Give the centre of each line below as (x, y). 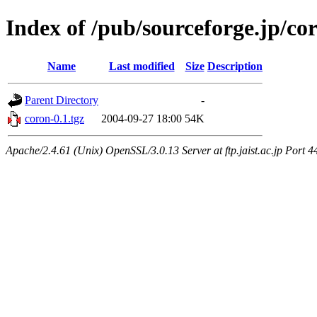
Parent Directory (62, 100)
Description (235, 66)
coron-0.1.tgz (54, 118)
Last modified (142, 66)
